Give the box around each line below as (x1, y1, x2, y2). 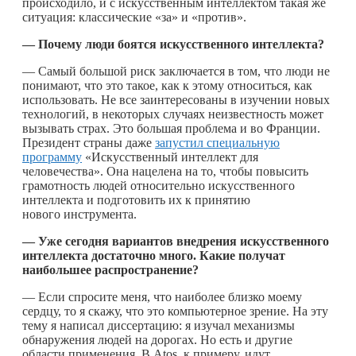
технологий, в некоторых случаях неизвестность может (22, 106, 323, 121)
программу (22, 149, 82, 164)
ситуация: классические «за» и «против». (22, 10, 246, 24)
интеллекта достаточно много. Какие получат (22, 248, 285, 262)
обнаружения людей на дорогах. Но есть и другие (22, 332, 292, 346)
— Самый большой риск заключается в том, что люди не (22, 64, 330, 78)
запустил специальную (155, 135, 280, 149)
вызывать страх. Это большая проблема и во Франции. (22, 121, 320, 135)
